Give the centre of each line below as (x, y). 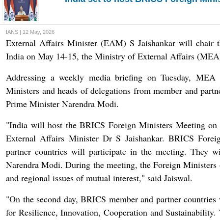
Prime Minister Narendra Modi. (62, 104)
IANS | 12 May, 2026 (30, 32)
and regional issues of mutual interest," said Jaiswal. (99, 178)
